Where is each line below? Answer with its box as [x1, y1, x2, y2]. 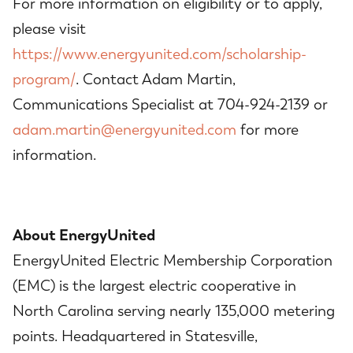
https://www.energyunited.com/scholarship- [13, 45, 307, 63]
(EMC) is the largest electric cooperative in [13, 277, 296, 295]
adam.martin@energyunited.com [13, 121, 236, 139]
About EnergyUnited [13, 226, 155, 245]
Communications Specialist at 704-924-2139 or [13, 95, 328, 113]
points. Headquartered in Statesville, [13, 328, 258, 346]
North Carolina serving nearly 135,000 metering [13, 303, 335, 321]
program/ [13, 70, 76, 88]
